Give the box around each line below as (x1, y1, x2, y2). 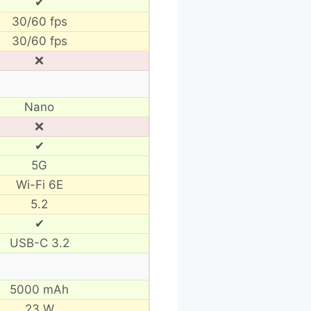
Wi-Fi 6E (15, 177, 63, 192)
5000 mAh (10, 282, 69, 296)
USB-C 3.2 (9, 235, 69, 250)
